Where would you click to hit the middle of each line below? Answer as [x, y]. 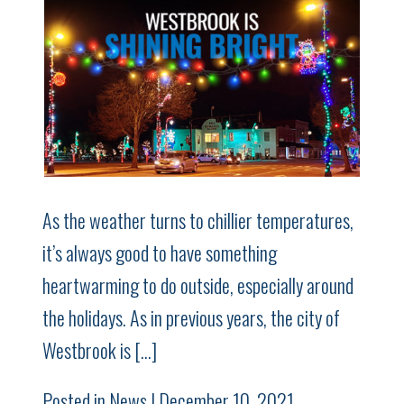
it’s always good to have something [160, 252]
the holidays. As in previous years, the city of [192, 317]
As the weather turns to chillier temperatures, [198, 220]
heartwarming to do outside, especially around [198, 285]
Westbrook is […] [100, 349]
